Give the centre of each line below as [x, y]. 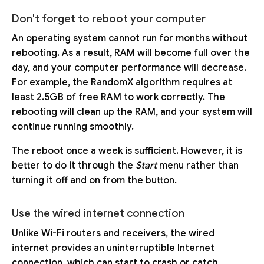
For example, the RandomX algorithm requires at [122, 83]
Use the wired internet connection [98, 214]
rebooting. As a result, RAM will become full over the [131, 53]
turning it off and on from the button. [94, 181]
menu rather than [198, 166]
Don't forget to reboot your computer [109, 19]
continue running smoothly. [73, 127]
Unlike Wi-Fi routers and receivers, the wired [113, 233]
